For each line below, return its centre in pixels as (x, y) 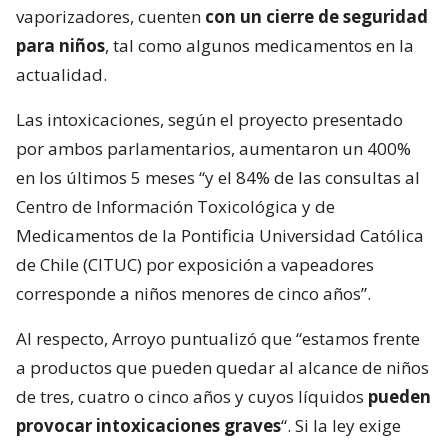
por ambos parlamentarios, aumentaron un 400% (213, 149)
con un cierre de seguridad (316, 17)
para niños (60, 46)
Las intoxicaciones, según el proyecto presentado (209, 120)
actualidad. (61, 75)
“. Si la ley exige (341, 426)
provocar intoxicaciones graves (148, 426)
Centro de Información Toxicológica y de (175, 207)
